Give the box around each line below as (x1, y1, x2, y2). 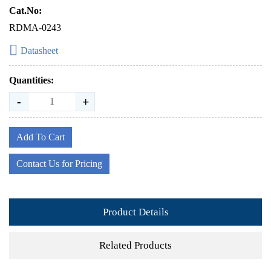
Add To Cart (16, 132, 65, 142)
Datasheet (21, 45, 58, 56)
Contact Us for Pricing (16, 158, 102, 169)
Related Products (99, 239, 172, 251)
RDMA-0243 (9, 22, 61, 33)
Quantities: (9, 75, 54, 85)
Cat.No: (9, 5, 42, 16)
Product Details (102, 206, 169, 218)
